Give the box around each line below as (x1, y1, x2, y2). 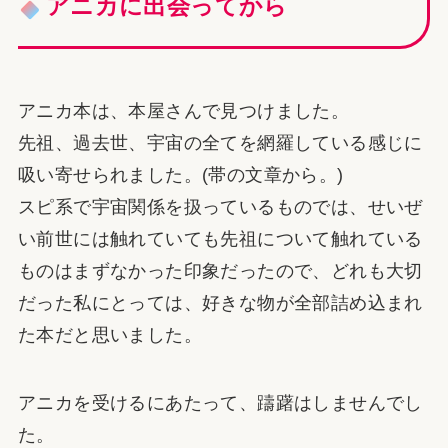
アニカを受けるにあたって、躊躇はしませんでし (17, 393, 423, 414)
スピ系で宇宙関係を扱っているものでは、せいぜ (17, 197, 423, 218)
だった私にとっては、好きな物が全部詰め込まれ (17, 293, 423, 314)
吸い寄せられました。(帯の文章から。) (17, 165, 344, 186)
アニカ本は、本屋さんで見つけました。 (17, 101, 350, 122)
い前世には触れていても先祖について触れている (17, 229, 423, 250)
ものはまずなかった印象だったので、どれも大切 (17, 261, 423, 282)
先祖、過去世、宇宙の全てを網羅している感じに (17, 133, 423, 154)
